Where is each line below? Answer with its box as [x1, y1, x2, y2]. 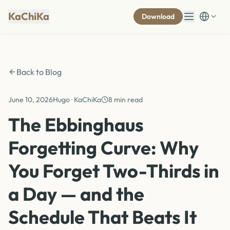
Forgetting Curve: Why [8, 136, 199, 159]
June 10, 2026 [8, 95, 53, 104]
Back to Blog [16, 67, 62, 77]
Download [142, 12, 175, 21]
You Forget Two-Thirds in [8, 159, 219, 182]
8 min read [108, 95, 143, 104]
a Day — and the [8, 182, 144, 205]
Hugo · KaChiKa [53, 95, 101, 104]
